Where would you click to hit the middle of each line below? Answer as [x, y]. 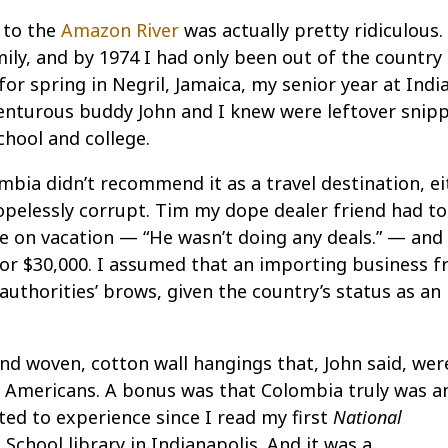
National [368, 417]
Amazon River [120, 30]
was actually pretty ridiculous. [311, 30]
